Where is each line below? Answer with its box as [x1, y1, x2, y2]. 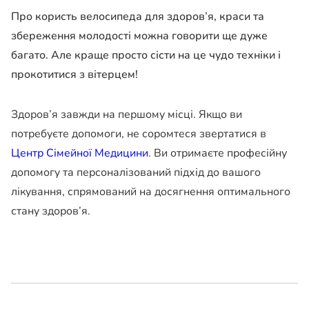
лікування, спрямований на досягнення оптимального [11, 184, 290, 200]
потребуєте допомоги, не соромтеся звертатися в [11, 126, 266, 142]
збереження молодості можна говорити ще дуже [11, 28, 268, 44]
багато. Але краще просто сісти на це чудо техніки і [11, 48, 281, 63]
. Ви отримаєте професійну [148, 146, 287, 161]
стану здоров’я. [11, 203, 90, 219]
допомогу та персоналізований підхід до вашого [11, 165, 261, 181]
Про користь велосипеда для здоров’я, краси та [11, 9, 264, 25]
